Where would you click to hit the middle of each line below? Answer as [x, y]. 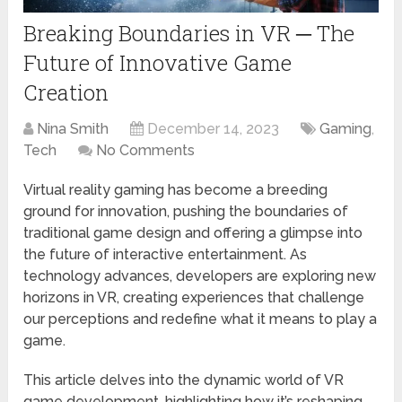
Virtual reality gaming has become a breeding [176, 189]
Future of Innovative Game [158, 62]
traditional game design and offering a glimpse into [193, 232]
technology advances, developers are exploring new [200, 275]
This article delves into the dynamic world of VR [184, 380]
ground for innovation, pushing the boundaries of [186, 211]
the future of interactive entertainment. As [166, 254]
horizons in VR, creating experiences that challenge [194, 297]
